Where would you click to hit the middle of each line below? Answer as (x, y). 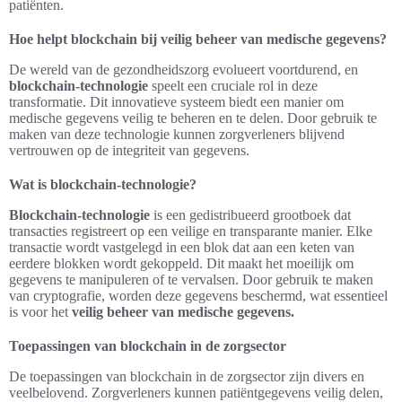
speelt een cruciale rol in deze (233, 86)
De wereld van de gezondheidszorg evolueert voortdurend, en (184, 70)
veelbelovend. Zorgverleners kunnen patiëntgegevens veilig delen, (196, 393)
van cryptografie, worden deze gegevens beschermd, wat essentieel (198, 296)
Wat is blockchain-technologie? (103, 184)
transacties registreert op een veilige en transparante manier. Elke (191, 231)
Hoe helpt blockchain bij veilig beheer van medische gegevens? (198, 39)
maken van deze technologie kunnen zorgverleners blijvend (177, 134)
